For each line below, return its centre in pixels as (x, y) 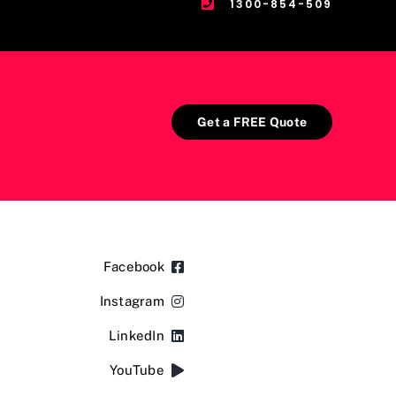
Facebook (133, 267)
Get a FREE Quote (252, 122)
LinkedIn (136, 336)
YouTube (137, 370)
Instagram (132, 301)
